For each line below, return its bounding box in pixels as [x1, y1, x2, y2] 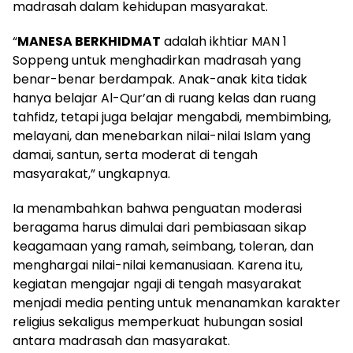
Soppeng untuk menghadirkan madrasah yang [13, 50, 301, 69]
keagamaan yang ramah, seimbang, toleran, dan [13, 236, 314, 255]
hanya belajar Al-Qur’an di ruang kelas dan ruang [13, 88, 316, 107]
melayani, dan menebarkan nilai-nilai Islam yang [13, 126, 310, 145]
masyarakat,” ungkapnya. [13, 164, 170, 183]
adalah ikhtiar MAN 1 [161, 32, 287, 50]
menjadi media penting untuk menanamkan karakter [13, 293, 340, 312]
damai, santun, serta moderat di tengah [13, 145, 258, 164]
